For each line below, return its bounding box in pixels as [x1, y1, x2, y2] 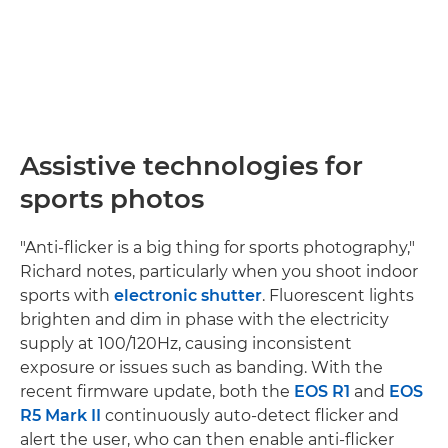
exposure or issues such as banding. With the [20, 357, 383, 377]
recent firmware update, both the [20, 381, 294, 401]
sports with [20, 285, 114, 305]
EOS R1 [294, 381, 350, 401]
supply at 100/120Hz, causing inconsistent [20, 333, 352, 353]
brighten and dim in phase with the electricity [20, 309, 389, 329]
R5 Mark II [20, 405, 101, 425]
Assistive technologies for [20, 149, 363, 182]
